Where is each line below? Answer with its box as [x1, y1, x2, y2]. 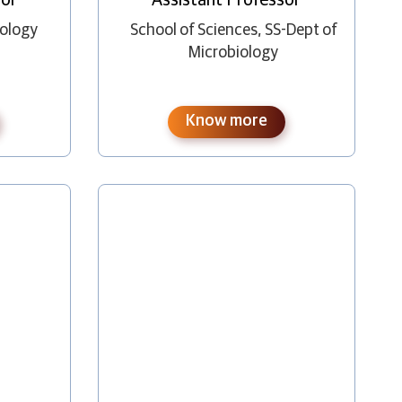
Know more [185, 112, 267, 129]
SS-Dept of [264, 22, 337, 39]
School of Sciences [129, 22, 258, 39]
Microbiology [188, 44, 279, 61]
